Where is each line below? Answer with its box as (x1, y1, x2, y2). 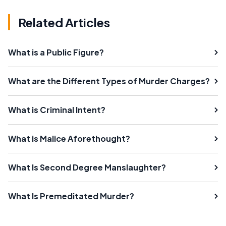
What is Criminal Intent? (8, 104, 105, 115)
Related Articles (18, 14, 110, 30)
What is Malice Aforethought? (8, 133, 130, 144)
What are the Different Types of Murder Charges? (8, 75, 210, 86)
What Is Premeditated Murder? (8, 190, 134, 201)
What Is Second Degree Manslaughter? (8, 161, 166, 173)
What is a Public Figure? (8, 46, 104, 58)
